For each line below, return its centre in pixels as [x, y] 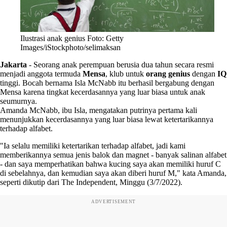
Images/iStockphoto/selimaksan [70, 47]
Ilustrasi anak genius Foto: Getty [72, 38]
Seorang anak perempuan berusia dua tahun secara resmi [124, 64]
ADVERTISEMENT [113, 201]
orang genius [168, 73]
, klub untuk [126, 73]
